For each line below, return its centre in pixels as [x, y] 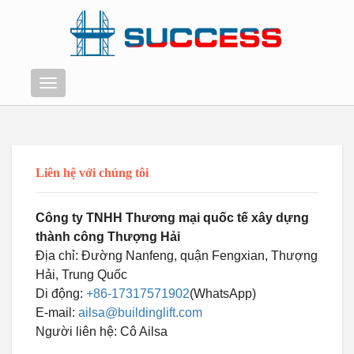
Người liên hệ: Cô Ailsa [102, 331]
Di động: [61, 294]
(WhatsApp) [223, 294]
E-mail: [57, 313]
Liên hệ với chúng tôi [92, 173]
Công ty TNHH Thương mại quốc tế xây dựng [172, 218]
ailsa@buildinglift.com [140, 313]
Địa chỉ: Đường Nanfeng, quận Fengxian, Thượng [177, 256]
